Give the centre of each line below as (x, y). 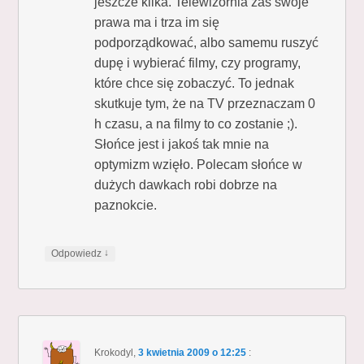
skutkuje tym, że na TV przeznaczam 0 (205, 103)
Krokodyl (114, 352)
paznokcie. (126, 205)
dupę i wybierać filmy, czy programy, (198, 63)
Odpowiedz (78, 253)
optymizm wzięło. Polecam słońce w (199, 164)
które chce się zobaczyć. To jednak (195, 83)
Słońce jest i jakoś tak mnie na (182, 144)
